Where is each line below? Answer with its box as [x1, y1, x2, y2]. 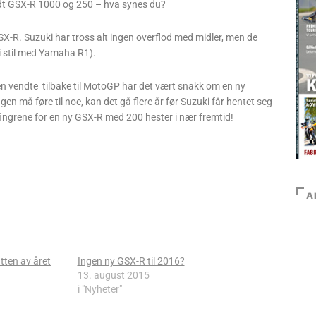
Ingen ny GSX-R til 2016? [77, 255, 185, 267]
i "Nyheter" [77, 284, 122, 295]
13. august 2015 [77, 269, 150, 281]
